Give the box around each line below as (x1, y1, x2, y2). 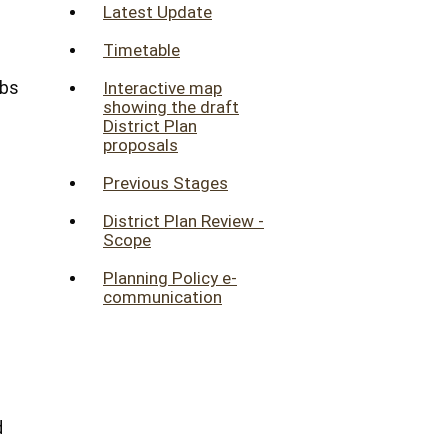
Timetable (103, 40, 180, 61)
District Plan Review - (103, 211, 264, 232)
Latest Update (103, 2, 212, 23)
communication (103, 287, 222, 308)
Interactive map (103, 78, 222, 99)
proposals (103, 135, 178, 156)
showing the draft (103, 97, 239, 118)
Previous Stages (103, 173, 228, 194)
